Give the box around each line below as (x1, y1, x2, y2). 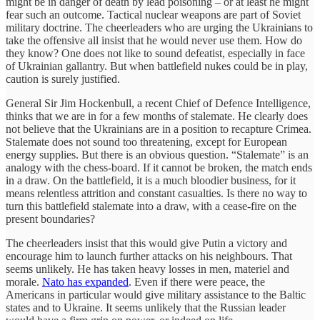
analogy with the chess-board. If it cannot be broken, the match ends (6, 161, 312, 174)
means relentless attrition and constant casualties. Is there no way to (6, 186, 307, 199)
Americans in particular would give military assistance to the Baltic (6, 288, 306, 301)
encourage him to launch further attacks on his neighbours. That (6, 249, 292, 262)
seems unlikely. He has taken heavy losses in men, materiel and (6, 262, 289, 275)
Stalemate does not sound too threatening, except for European (6, 135, 287, 148)
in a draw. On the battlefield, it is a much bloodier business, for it (6, 174, 296, 186)
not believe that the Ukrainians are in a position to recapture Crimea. (6, 122, 311, 135)
